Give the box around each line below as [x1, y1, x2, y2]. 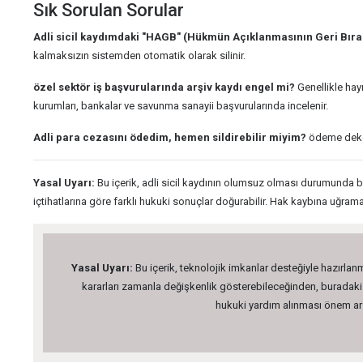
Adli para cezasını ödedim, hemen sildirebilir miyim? [33, 131, 306, 143]
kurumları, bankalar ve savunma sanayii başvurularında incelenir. [33, 100, 328, 112]
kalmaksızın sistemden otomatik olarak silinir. [33, 49, 246, 62]
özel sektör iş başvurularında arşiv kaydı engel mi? [33, 81, 295, 93]
